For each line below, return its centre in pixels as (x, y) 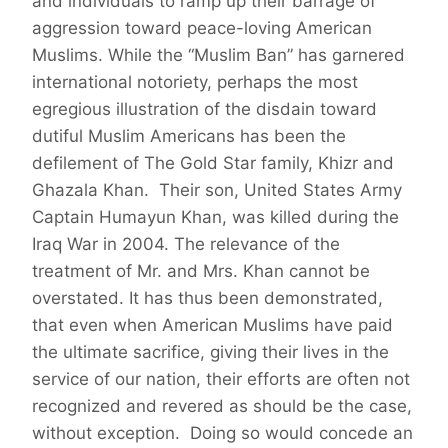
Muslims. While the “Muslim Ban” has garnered (218, 55)
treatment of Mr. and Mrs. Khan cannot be (201, 271)
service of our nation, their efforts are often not (221, 379)
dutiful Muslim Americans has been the (189, 136)
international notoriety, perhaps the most (195, 82)
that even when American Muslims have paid (212, 325)
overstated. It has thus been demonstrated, (207, 298)
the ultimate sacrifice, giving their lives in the (210, 352)
